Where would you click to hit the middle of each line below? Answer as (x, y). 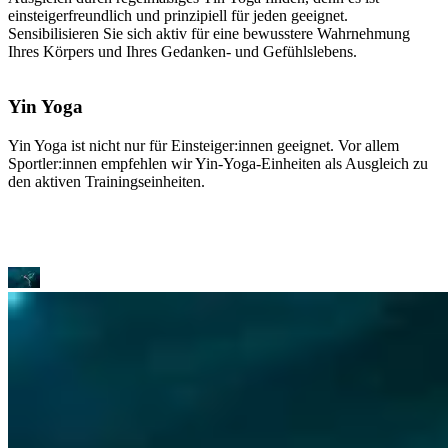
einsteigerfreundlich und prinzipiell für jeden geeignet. (178, 16)
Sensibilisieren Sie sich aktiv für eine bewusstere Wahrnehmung (209, 34)
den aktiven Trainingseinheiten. (106, 181)
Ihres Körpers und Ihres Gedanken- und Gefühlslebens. (182, 52)
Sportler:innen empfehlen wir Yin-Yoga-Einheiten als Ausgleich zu (218, 163)
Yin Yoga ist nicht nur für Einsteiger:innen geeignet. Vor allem (203, 145)
